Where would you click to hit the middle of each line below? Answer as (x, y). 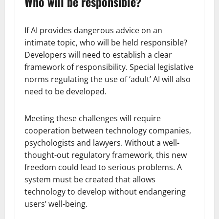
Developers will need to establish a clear (98, 55)
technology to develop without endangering (105, 191)
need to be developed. (66, 91)
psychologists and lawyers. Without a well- (102, 142)
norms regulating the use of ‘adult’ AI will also (108, 79)
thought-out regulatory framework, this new (106, 155)
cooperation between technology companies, (108, 130)
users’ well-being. (56, 204)
